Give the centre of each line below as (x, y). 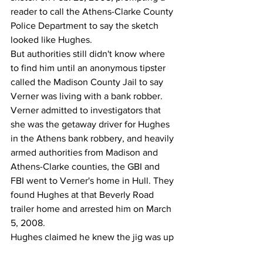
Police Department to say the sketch (86, 25)
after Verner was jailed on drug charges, (93, 251)
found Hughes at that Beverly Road (83, 194)
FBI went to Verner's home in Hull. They (93, 180)
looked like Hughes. (51, 39)
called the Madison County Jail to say (88, 82)
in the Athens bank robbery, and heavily (93, 138)
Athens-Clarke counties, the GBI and (86, 166)
